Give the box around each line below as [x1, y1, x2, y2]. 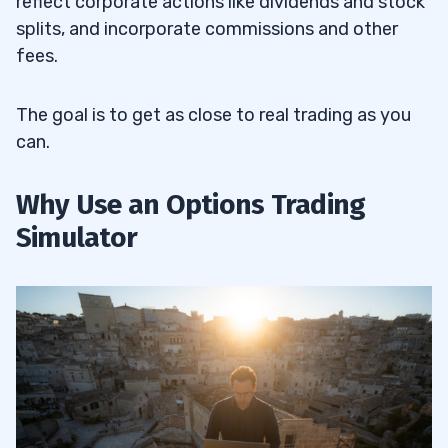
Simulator [16, 220, 138, 254]
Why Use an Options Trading [16, 187, 366, 221]
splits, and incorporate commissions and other [16, 17, 398, 40]
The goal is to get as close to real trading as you [16, 103, 411, 126]
